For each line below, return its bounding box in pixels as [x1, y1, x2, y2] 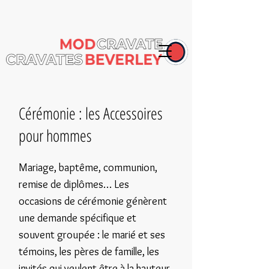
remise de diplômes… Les [19, 178, 129, 191]
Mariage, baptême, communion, [19, 161, 157, 174]
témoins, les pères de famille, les [19, 245, 159, 258]
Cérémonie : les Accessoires [19, 102, 163, 124]
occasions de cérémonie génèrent [19, 195, 167, 208]
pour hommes [19, 124, 92, 147]
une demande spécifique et [19, 211, 136, 225]
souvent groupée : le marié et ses [19, 228, 165, 241]
